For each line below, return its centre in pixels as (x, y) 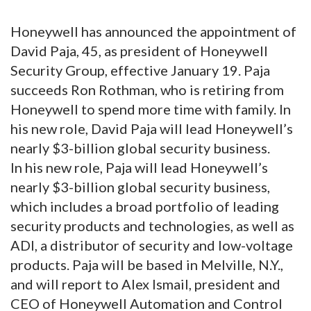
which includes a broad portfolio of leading (145, 206)
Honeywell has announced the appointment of (153, 31)
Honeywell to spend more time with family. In (151, 109)
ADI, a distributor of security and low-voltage (152, 245)
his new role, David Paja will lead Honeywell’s (152, 128)
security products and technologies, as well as (152, 225)
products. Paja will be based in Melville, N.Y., (147, 264)
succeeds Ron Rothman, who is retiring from (147, 89)
